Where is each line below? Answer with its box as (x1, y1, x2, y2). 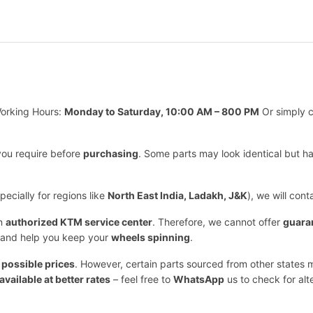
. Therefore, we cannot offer (152, 216, 283, 228)
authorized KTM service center (6, 216, 152, 228)
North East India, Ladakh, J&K (108, 189, 247, 202)
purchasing (83, 147, 138, 160)
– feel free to (110, 273, 173, 286)
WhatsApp (173, 273, 224, 286)
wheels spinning (111, 231, 190, 244)
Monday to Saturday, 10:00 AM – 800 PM (64, 105, 259, 118)
